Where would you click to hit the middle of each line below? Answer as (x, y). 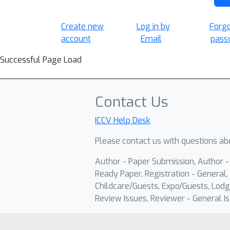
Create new (82, 26)
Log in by (153, 26)
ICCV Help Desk (123, 120)
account (76, 39)
